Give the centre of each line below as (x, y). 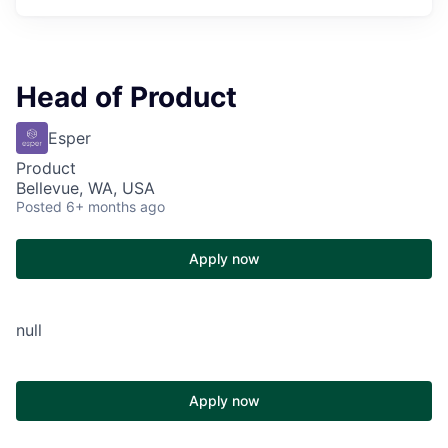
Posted (39, 206)
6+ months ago (115, 206)
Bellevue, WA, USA (85, 187)
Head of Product (126, 96)
